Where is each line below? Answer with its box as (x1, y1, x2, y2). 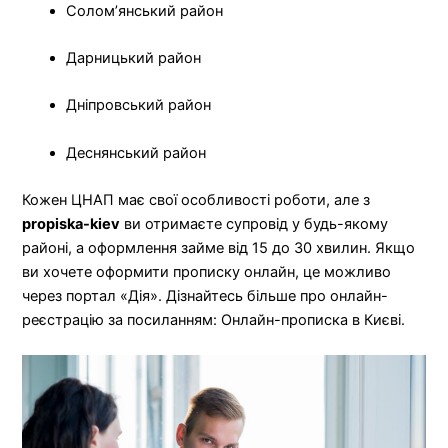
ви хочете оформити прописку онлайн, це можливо (22, 263, 392, 282)
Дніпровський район (66, 96, 212, 115)
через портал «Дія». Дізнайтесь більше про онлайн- (22, 287, 389, 306)
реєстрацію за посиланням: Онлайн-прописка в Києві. (22, 311, 406, 330)
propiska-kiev (22, 215, 121, 234)
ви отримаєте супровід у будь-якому (120, 215, 389, 234)
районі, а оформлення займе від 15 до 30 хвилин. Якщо (22, 239, 416, 258)
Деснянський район (66, 143, 207, 162)
